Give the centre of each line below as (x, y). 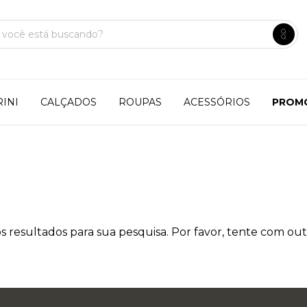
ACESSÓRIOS (217, 102)
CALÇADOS (68, 102)
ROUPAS (140, 102)
